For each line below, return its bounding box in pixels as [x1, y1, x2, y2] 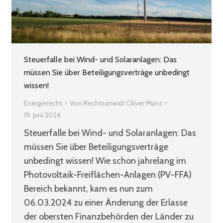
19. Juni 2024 [23, 111, 61, 120]
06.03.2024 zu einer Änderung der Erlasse [23, 197, 188, 209]
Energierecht [23, 99, 62, 108]
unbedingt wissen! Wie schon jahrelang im [23, 155, 186, 167]
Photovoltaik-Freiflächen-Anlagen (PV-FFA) [23, 169, 192, 181]
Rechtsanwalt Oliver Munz [83, 99, 162, 108]
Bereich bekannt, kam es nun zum [23, 183, 153, 195]
